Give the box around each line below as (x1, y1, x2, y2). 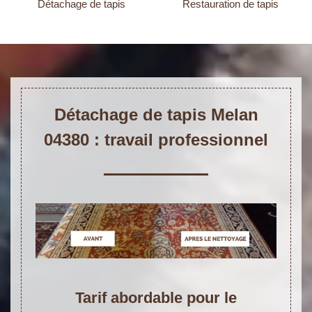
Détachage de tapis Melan (54, 105, 258, 125)
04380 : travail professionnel (44, 130, 268, 150)
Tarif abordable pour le (75, 288, 237, 306)
